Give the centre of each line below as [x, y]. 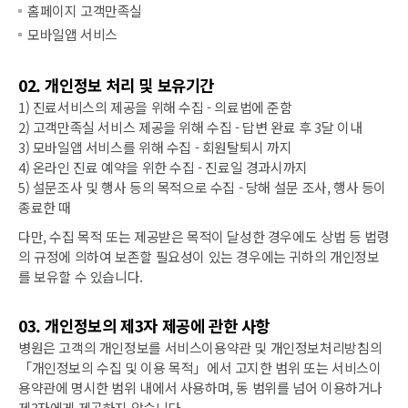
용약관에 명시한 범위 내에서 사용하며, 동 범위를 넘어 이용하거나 [200, 387]
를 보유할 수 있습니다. [81, 276]
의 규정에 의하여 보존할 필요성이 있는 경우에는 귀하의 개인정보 [199, 256]
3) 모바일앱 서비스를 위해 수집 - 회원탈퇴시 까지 [155, 147]
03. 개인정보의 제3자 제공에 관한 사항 [144, 325]
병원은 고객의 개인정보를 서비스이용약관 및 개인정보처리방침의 [200, 347]
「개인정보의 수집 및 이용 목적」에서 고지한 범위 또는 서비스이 [200, 367]
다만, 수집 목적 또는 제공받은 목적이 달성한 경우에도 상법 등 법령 [204, 236]
